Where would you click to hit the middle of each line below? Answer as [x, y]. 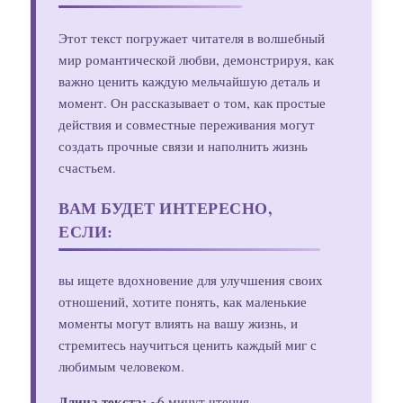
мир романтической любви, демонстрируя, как [197, 59]
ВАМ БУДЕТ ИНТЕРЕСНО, [166, 207]
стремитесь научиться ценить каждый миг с [188, 344]
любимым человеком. [122, 366]
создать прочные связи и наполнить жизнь [184, 145]
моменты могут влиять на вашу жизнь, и [179, 322]
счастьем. [88, 167]
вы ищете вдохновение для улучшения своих [191, 279]
